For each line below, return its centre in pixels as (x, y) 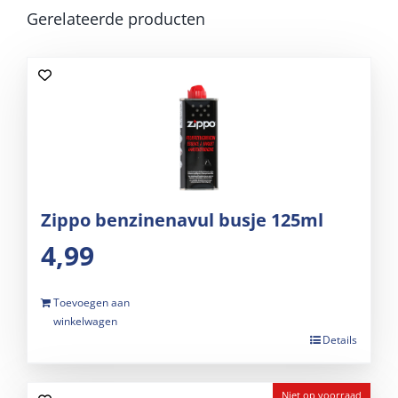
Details (340, 340)
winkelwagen (85, 322)
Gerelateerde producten (116, 18)
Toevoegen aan (92, 303)
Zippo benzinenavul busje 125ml (182, 220)
